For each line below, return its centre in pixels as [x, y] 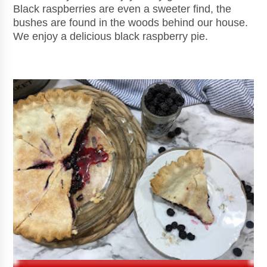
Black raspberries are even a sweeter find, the [122, 9]
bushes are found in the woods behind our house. [131, 23]
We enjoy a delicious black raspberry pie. [111, 37]
